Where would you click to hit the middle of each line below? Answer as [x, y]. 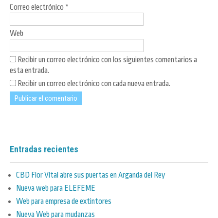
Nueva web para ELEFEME [56, 189]
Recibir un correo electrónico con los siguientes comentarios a [107, 60]
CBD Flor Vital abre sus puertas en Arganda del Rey [91, 175]
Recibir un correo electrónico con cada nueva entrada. [94, 83]
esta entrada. [29, 70]
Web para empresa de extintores [64, 202]
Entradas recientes [44, 149]
